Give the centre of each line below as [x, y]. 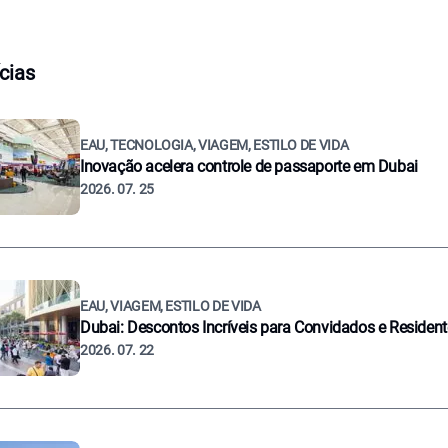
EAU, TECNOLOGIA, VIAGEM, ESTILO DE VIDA [214, 145]
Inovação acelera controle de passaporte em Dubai [249, 166]
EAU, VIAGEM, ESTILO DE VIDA [170, 306]
